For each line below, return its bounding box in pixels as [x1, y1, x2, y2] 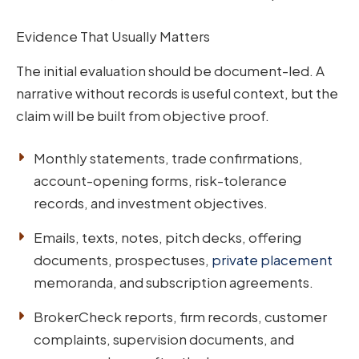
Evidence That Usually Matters [16, 26, 210, 45]
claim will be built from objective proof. [16, 106, 269, 124]
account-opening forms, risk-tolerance [34, 171, 287, 190]
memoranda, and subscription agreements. [34, 273, 313, 292]
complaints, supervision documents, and [34, 330, 294, 349]
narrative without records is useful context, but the [16, 83, 338, 102]
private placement [212, 251, 333, 269]
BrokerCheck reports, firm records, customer [34, 308, 327, 326]
